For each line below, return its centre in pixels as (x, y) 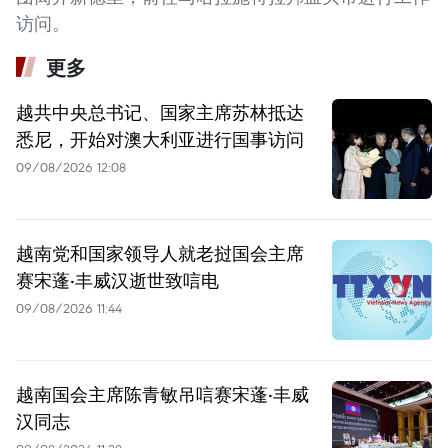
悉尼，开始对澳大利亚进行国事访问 (160, 139)
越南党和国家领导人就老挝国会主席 (160, 253)
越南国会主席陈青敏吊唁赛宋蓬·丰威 (162, 394)
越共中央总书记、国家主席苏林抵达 (160, 112)
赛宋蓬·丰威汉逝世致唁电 (117, 280)
